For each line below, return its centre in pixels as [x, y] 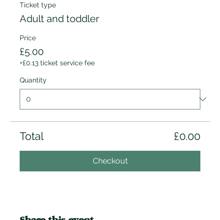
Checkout [110, 161]
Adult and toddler [59, 19]
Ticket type [38, 5]
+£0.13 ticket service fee [57, 63]
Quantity [33, 80]
